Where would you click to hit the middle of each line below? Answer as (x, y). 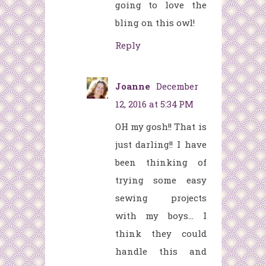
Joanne (134, 86)
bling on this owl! (155, 23)
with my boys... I (161, 216)
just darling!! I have (161, 145)
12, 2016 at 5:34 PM (154, 104)
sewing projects (161, 198)
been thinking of (161, 162)
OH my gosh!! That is (161, 127)
